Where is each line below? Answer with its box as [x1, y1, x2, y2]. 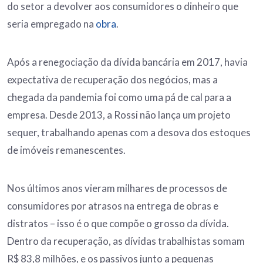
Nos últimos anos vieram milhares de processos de [7, 181, 227, 194]
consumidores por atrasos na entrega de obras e [7, 199, 218, 212]
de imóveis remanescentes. [7, 143, 126, 156]
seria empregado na [7, 17, 96, 30]
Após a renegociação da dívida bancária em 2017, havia [7, 55, 248, 68]
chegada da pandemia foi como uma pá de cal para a [7, 90, 231, 103]
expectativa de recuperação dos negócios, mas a [7, 73, 218, 86]
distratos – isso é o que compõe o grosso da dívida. [7, 217, 229, 230]
